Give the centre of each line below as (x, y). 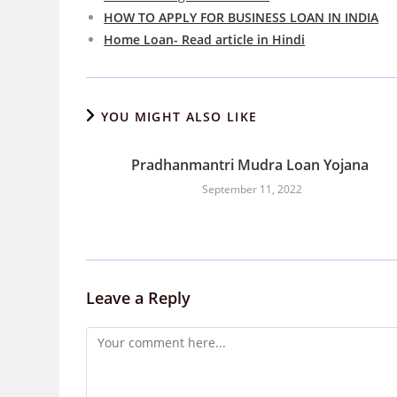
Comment (114, 337)
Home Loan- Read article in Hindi (205, 39)
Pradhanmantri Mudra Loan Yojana (250, 165)
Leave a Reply (139, 298)
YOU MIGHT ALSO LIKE (179, 117)
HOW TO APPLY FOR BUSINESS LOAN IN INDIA (241, 17)
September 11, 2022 (253, 189)
